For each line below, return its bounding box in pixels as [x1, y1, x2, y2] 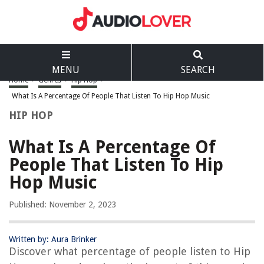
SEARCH [180, 64, 215, 75]
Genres [38, 76, 61, 84]
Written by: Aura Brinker [9, 235, 97, 244]
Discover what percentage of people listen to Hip [9, 245, 250, 258]
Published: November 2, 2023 [9, 200, 117, 209]
